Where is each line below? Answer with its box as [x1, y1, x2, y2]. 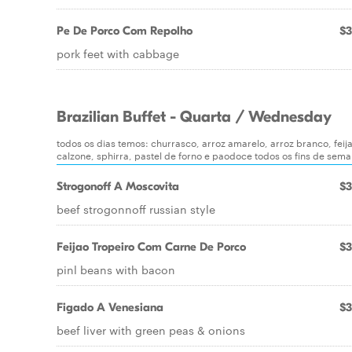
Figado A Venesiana [57, 300, 163, 314]
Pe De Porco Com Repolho [57, 24, 192, 38]
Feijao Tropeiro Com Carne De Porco [57, 240, 246, 254]
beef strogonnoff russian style [57, 201, 215, 217]
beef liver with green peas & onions [57, 322, 245, 338]
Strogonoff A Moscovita [57, 179, 179, 193]
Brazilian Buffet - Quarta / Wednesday [57, 108, 332, 126]
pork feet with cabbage [57, 46, 179, 61]
